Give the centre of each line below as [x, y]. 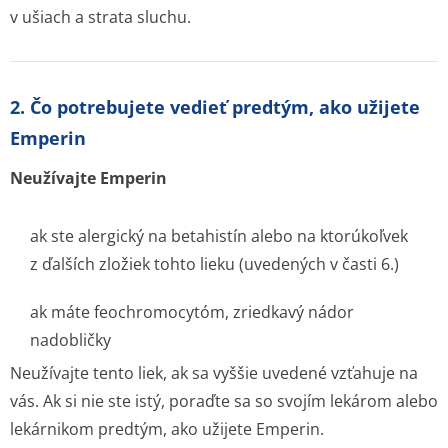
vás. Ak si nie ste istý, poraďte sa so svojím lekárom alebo [224, 401]
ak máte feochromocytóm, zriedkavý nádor [192, 312]
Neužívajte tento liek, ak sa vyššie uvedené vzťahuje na [214, 373]
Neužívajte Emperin [88, 178]
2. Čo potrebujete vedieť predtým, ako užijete [215, 107]
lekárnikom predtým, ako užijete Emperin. [167, 429]
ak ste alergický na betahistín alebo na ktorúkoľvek [219, 236]
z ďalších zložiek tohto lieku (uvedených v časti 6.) [214, 264]
